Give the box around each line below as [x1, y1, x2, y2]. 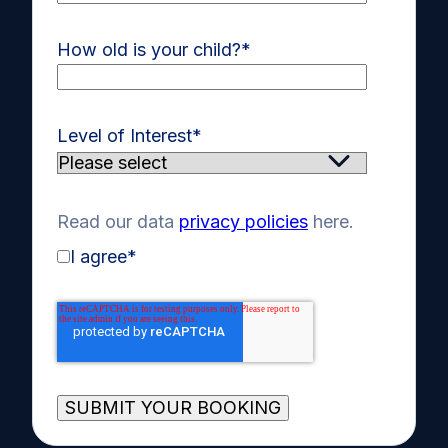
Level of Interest [57, 125, 192, 147]
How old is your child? [57, 39, 241, 61]
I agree [70, 246, 127, 268]
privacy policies [179, 211, 308, 233]
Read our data [57, 211, 179, 233]
